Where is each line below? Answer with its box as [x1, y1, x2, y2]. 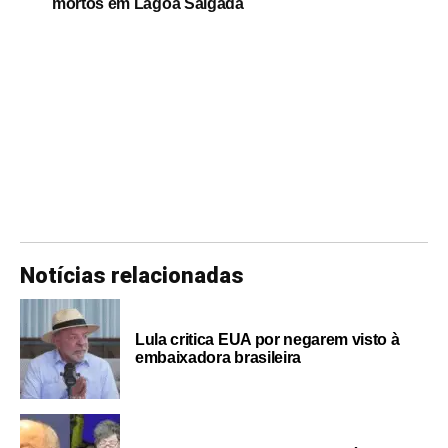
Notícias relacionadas [20, 262, 244, 288]
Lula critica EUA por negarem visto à [135, 330, 400, 348]
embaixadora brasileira [135, 348, 301, 366]
